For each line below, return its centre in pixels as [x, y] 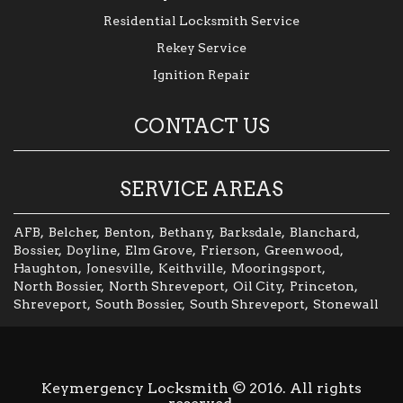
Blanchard [323, 232]
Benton [128, 232]
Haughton [46, 268]
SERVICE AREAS [201, 188]
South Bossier [139, 304]
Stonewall [346, 304]
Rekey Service [201, 47]
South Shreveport [247, 304]
